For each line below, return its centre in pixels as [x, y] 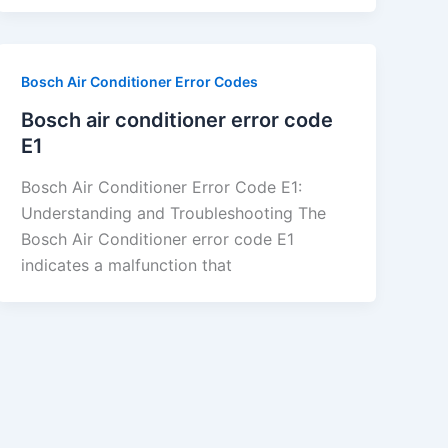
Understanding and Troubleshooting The [174, 213]
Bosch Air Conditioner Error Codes [140, 81]
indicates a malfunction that [127, 265]
